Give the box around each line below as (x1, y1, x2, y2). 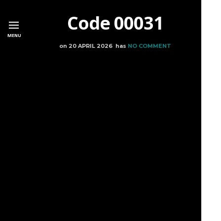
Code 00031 (67, 11, 163, 35)
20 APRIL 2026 (68, 42, 112, 49)
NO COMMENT (127, 42, 171, 49)
